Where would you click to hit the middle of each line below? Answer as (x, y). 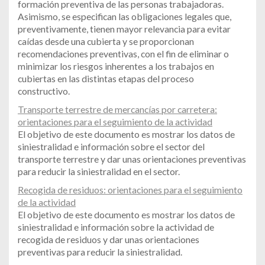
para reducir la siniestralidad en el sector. (99, 172)
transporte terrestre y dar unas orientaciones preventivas (132, 159)
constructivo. (44, 91)
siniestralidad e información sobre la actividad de (116, 227)
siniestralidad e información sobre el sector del (111, 147)
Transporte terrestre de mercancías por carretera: (117, 109)
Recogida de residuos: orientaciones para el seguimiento (130, 190)
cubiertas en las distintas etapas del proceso (106, 79)
